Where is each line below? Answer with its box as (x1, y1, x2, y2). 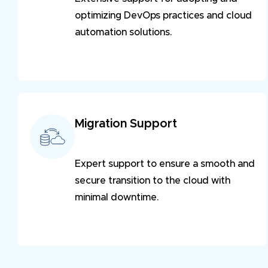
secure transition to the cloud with (75, 176, 230, 186)
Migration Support (75, 118, 177, 130)
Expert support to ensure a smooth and (75, 159, 255, 169)
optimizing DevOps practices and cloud (75, 11, 252, 21)
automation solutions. (75, 28, 172, 38)
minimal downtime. (75, 193, 159, 203)
